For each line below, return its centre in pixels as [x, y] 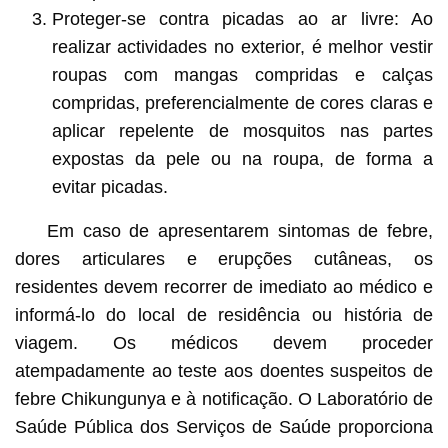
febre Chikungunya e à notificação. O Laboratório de [224, 399]
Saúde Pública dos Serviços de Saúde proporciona [224, 427]
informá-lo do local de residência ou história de [224, 315]
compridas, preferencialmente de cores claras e [242, 103]
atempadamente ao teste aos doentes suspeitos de [224, 371]
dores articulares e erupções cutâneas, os [224, 259]
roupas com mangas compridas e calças [242, 75]
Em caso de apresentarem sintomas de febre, [240, 231]
